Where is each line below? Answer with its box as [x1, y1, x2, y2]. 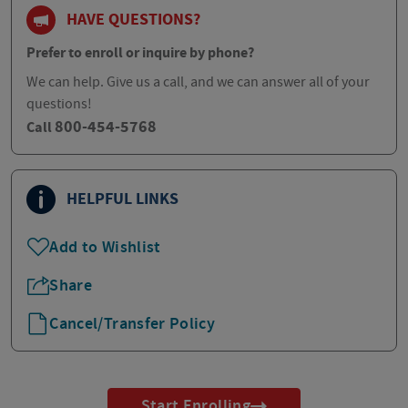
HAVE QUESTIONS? [66, 8, 200, 31]
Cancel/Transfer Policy [49, 312, 216, 335]
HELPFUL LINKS [66, 188, 178, 210]
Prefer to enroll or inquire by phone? [26, 42, 254, 63]
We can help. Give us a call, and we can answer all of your [26, 72, 370, 91]
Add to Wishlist [49, 236, 161, 259]
